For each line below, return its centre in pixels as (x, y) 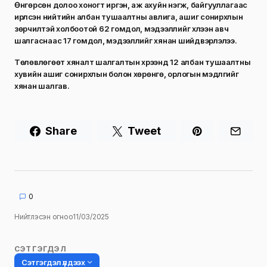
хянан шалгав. (42, 86)
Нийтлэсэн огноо (44, 216)
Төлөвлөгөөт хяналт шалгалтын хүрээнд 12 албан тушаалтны (133, 62)
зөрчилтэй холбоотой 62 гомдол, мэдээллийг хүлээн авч (122, 28)
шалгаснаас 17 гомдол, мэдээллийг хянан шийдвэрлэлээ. (126, 40)
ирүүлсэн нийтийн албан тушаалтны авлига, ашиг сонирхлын (129, 16)
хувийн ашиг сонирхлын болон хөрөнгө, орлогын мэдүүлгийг (127, 74)
